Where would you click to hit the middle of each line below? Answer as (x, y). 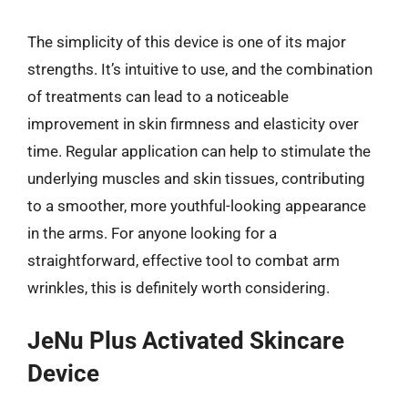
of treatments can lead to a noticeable (158, 96)
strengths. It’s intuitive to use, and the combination (200, 69)
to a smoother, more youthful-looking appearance (197, 205)
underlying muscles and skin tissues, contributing (196, 178)
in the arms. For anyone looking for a (152, 233)
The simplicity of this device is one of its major (187, 41)
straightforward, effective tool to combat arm (184, 260)
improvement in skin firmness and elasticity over (193, 123)
